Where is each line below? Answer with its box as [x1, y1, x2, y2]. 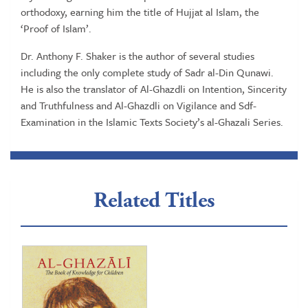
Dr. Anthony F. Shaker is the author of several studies [21, 48, 254, 63]
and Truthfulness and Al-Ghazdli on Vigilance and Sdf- [21, 98, 256, 113]
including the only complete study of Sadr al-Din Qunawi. [21, 65, 274, 80]
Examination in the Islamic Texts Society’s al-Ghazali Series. [21, 114, 283, 129]
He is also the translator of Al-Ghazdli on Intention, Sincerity [21, 81, 287, 96]
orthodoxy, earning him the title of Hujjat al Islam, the [21, 4, 259, 19]
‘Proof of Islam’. [21, 21, 91, 36]
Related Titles [93, 187, 214, 214]
